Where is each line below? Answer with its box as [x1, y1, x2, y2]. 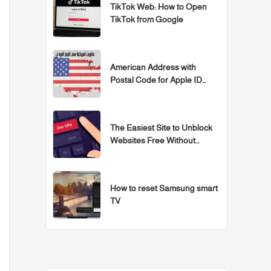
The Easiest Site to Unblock [110, 122, 212, 132]
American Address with [110, 62, 196, 72]
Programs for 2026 [110, 148, 178, 158]
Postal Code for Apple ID [110, 74, 202, 85]
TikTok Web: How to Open [110, 1, 207, 11]
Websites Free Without [110, 135, 195, 145]
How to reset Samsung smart [110, 183, 218, 193]
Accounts [110, 87, 145, 97]
